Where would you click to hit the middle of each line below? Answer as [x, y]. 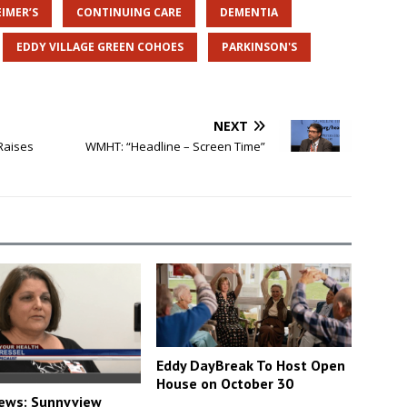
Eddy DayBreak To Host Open [251, 365]
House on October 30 [225, 383]
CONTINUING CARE [129, 13]
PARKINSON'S [259, 47]
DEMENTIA [249, 13]
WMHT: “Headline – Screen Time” [176, 147]
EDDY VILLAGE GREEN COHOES [100, 47]
